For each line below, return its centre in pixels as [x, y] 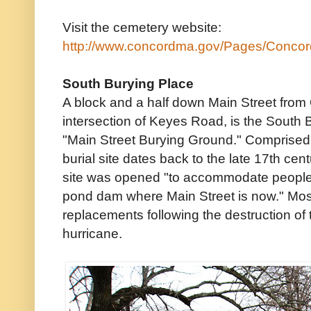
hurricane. [92, 234]
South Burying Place [128, 84]
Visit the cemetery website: [142, 27]
